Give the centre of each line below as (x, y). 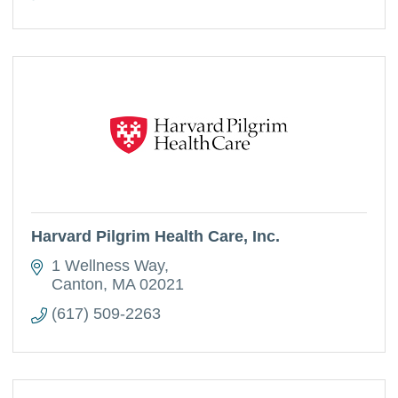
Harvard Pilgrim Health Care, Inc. (156, 236)
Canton (77, 284)
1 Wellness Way (107, 266)
